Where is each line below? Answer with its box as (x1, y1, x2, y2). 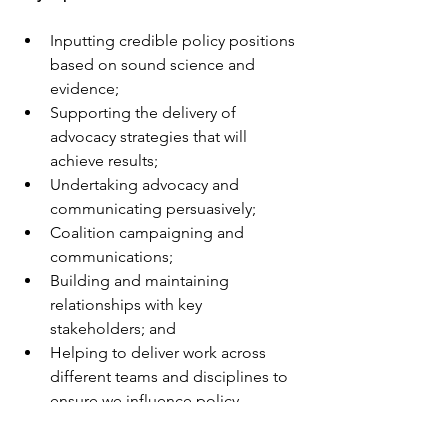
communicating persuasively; (50, 199, 256, 218)
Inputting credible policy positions (50, 31, 299, 50)
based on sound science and (50, 55, 259, 74)
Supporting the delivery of (50, 103, 240, 122)
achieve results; (50, 151, 158, 170)
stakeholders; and (50, 319, 176, 338)
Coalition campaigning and (50, 223, 248, 242)
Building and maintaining (50, 271, 233, 290)
